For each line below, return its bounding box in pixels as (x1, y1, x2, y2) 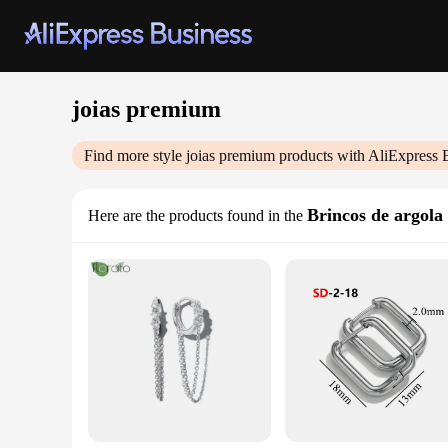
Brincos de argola (307, 205, 443, 225)
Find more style (84, 147, 186, 164)
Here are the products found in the (88, 207, 303, 224)
